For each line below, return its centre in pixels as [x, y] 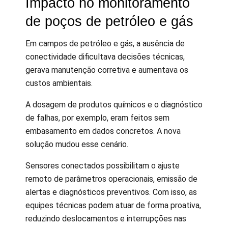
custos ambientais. [59, 83]
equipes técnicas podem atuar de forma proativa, [113, 206]
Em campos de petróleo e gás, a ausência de [105, 44]
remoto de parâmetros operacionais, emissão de [111, 179]
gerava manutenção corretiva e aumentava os [107, 70]
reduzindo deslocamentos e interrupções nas [106, 219]
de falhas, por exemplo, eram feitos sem [97, 118]
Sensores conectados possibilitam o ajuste [103, 166]
